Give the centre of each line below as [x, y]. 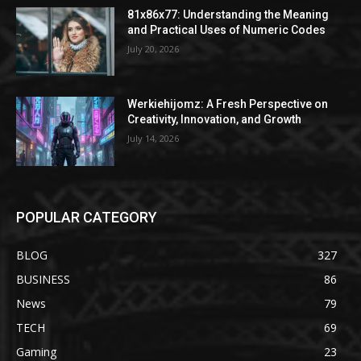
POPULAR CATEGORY [87, 218]
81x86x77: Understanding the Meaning [228, 14]
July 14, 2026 [154, 139]
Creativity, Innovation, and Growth [215, 120]
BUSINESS [43, 280]
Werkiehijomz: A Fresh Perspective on [228, 104]
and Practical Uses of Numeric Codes [227, 29]
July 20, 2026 [154, 48]
